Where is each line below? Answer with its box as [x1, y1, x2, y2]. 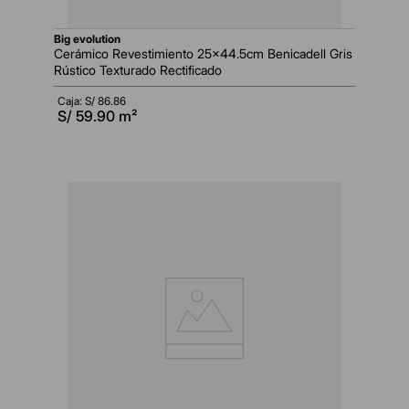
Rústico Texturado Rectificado [54, 62, 222, 79]
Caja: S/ [58, 94, 98, 109]
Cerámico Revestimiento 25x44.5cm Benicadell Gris [54, 46, 352, 62]
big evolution [61, 32, 121, 47]
